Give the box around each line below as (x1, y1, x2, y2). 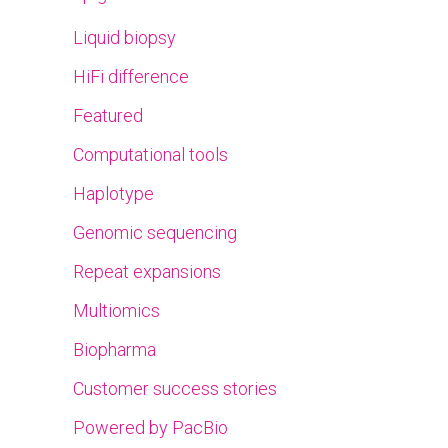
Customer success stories (73, 378, 277, 399)
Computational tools (73, 144, 228, 165)
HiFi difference (73, 66, 189, 87)
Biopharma (73, 339, 156, 360)
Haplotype (73, 183, 154, 204)
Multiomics (73, 300, 160, 321)
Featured (73, 105, 143, 126)
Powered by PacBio (73, 417, 228, 438)
